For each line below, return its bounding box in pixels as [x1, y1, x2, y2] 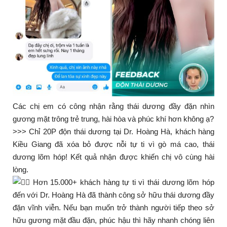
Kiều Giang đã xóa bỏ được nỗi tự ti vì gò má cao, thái [13, 139, 214, 148]
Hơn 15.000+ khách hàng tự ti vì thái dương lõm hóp [30, 177, 214, 186]
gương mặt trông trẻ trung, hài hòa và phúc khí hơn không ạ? [13, 114, 214, 123]
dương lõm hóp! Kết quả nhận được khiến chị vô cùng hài [13, 152, 214, 161]
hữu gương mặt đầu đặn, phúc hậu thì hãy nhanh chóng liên [13, 215, 214, 224]
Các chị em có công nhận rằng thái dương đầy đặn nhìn [13, 101, 214, 110]
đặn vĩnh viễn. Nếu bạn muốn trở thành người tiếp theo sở [13, 203, 214, 212]
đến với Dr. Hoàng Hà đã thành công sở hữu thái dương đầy [13, 190, 214, 199]
